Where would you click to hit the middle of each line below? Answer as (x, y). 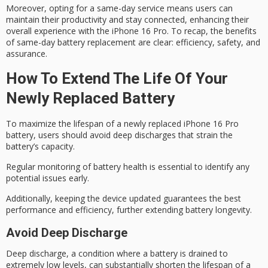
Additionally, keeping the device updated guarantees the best (124, 199)
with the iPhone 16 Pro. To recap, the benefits (166, 31)
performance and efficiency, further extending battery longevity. (129, 210)
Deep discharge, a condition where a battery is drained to (117, 253)
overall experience (41, 31)
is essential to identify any (198, 166)
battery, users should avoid (60, 135)
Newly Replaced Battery (90, 98)
